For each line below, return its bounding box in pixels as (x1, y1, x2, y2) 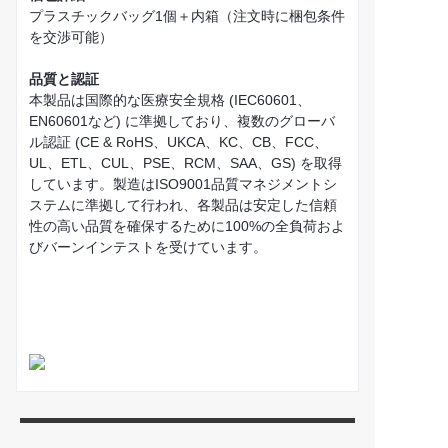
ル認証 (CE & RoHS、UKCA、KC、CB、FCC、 (29, 134, 328, 151)
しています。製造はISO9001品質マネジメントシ (29, 176, 337, 193)
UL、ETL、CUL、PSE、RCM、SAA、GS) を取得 (29, 155, 342, 172)
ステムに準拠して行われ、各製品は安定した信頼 (29, 197, 337, 214)
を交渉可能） (29, 29, 113, 46)
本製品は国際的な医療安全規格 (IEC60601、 (29, 92, 311, 109)
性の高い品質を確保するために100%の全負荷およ (29, 218, 345, 235)
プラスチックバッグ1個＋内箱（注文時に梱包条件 (29, 8, 345, 25)
